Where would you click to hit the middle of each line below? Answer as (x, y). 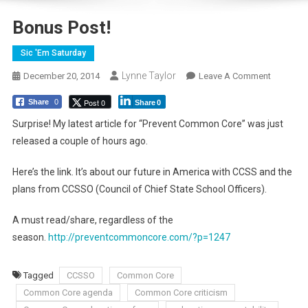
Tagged (39, 275)
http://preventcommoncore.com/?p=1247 (139, 237)
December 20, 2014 (61, 76)
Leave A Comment (234, 76)
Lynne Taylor (148, 76)
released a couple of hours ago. (80, 141)
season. (30, 237)
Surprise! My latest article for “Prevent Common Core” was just (147, 124)
